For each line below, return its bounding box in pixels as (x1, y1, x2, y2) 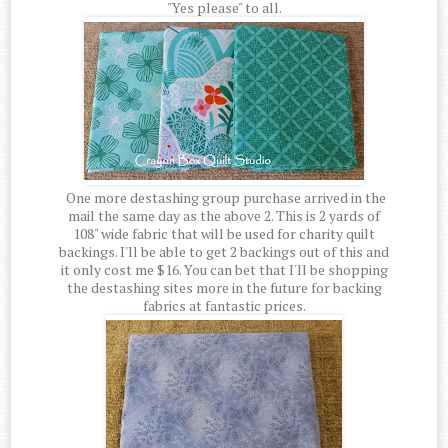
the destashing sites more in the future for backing (66, 278, 382, 298)
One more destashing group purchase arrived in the (62, 188, 386, 208)
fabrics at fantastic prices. (142, 296, 306, 316)
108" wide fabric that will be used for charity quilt (73, 224, 375, 244)
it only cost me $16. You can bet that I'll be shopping (60, 260, 388, 280)
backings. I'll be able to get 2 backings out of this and (59, 242, 389, 262)
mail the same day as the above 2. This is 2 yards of (68, 206, 380, 226)
